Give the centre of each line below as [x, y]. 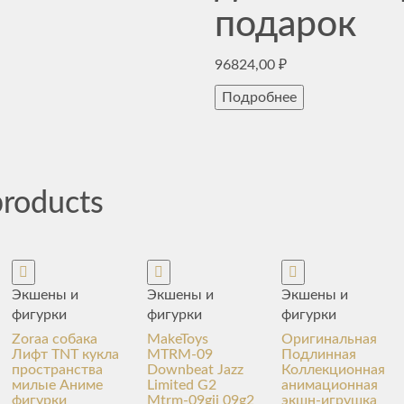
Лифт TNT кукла [66, 354]
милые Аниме [58, 385]
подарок [286, 25]
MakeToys [177, 339]
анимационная [330, 385]
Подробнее [260, 97]
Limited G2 [181, 385]
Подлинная [319, 354]
